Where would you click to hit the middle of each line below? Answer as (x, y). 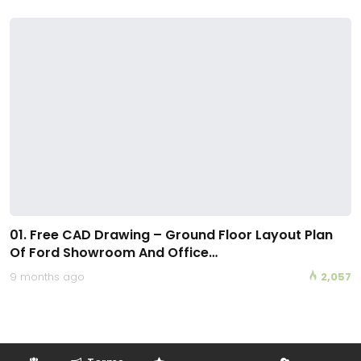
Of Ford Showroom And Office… (114, 252)
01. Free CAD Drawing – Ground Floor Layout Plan (171, 234)
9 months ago (47, 276)
